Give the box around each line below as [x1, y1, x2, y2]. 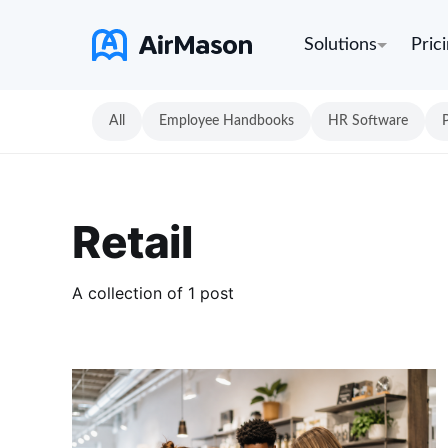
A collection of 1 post [72, 282, 234, 303]
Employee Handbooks [159, 114, 294, 128]
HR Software [328, 114, 408, 128]
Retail [72, 214, 193, 269]
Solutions [304, 36, 377, 54]
